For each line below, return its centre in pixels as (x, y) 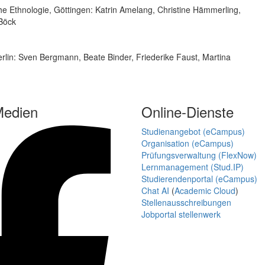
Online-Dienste (188, 112)
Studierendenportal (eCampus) (199, 179)
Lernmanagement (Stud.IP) (193, 167)
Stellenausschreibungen (186, 203)
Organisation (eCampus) (188, 143)
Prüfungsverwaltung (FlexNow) (199, 155)
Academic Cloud (205, 191)
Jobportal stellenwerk (181, 214)
